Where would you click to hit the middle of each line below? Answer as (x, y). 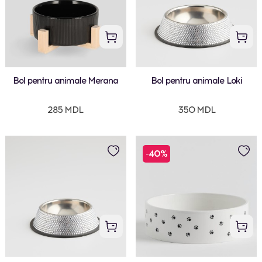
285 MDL (65, 110)
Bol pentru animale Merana (65, 81)
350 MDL (196, 110)
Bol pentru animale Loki (196, 81)
